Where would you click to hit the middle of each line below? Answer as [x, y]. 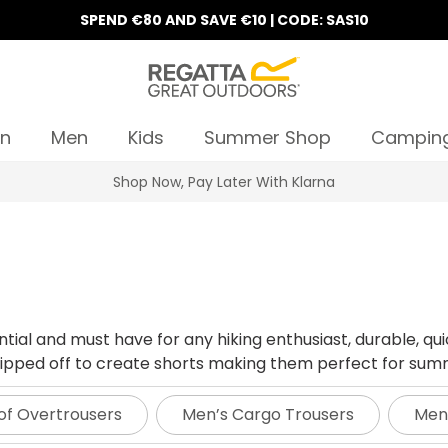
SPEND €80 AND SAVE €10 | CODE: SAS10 [224, 20]
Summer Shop [267, 137]
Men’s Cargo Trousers [268, 414]
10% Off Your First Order [313, 182]
